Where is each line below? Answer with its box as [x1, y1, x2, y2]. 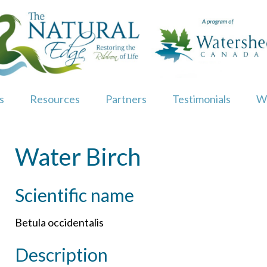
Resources [30, 92, 80, 106]
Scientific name [14, 184, 134, 206]
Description [14, 243, 108, 265]
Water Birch [14, 142, 141, 171]
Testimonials [172, 92, 231, 106]
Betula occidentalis [14, 215, 104, 229]
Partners [105, 92, 147, 106]
